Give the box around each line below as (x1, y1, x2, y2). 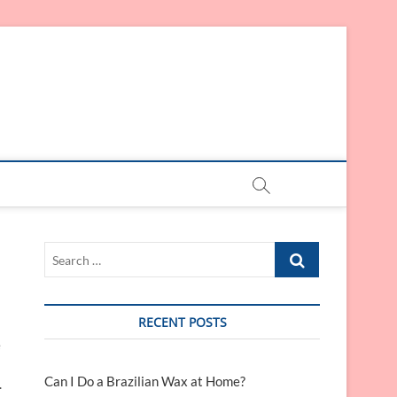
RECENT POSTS (137, 314, 227, 331)
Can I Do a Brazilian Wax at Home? (44, 373, 245, 389)
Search (275, 243, 315, 259)
